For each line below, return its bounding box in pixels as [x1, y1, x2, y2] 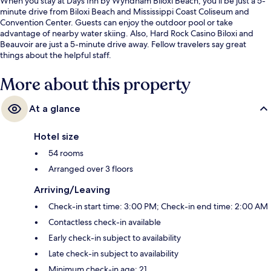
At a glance [29, 103, 80, 115]
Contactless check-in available [48, 217, 161, 228]
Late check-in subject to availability [48, 248, 178, 260]
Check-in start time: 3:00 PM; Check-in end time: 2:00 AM [48, 201, 268, 212]
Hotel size [34, 131, 79, 143]
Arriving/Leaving [34, 184, 110, 196]
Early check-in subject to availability [48, 232, 181, 244]
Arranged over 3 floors [48, 163, 133, 175]
